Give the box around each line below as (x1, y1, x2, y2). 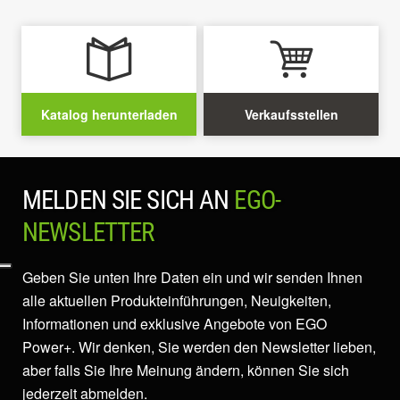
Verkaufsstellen (244, 104, 338, 123)
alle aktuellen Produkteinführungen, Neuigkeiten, (22, 289, 331, 311)
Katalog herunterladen (40, 104, 178, 123)
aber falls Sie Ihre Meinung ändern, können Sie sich (22, 359, 349, 380)
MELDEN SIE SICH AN (22, 184, 235, 215)
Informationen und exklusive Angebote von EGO (22, 312, 327, 334)
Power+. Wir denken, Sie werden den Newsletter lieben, (22, 336, 376, 357)
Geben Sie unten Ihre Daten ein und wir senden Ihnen (22, 266, 362, 287)
